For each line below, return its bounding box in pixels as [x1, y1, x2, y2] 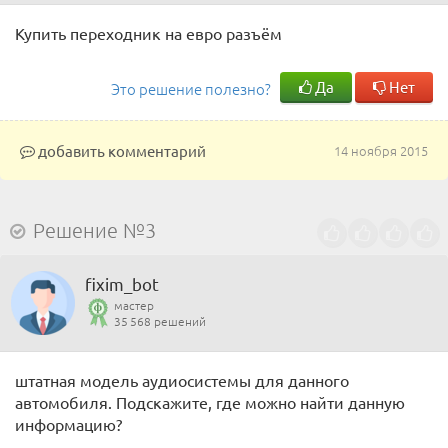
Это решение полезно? [111, 78, 271, 99]
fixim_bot [85, 273, 159, 294]
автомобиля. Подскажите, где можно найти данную [15, 392, 405, 412]
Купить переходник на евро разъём [15, 23, 282, 43]
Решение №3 [33, 218, 156, 242]
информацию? [15, 414, 122, 434]
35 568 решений [114, 313, 206, 329]
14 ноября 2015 [334, 141, 428, 160]
